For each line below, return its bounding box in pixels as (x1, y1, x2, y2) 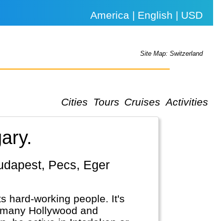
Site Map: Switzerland (140, 50, 203, 58)
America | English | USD (90, 9, 203, 21)
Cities (61, 96, 88, 108)
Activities (165, 96, 208, 108)
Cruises (124, 96, 161, 108)
